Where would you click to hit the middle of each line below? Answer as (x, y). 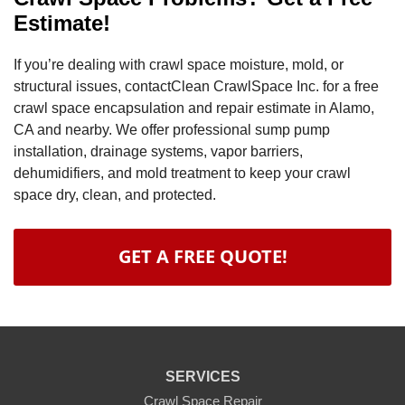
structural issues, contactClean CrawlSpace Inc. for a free (196, 87)
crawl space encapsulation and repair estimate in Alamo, (194, 108)
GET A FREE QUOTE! (202, 257)
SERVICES (202, 377)
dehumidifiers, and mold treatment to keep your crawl (182, 174)
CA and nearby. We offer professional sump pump (172, 130)
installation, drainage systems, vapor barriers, (158, 152)
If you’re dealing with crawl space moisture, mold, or (179, 65)
